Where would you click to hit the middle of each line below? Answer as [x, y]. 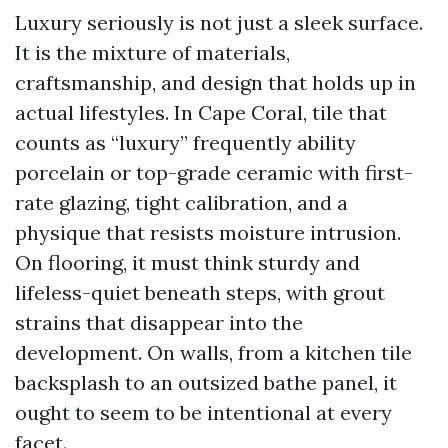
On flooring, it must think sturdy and [187, 262]
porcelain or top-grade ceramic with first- [214, 172]
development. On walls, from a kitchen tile [213, 352]
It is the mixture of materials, [152, 52]
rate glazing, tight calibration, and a [181, 202]
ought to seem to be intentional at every [203, 412]
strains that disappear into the [159, 322]
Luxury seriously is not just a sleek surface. [219, 22]
